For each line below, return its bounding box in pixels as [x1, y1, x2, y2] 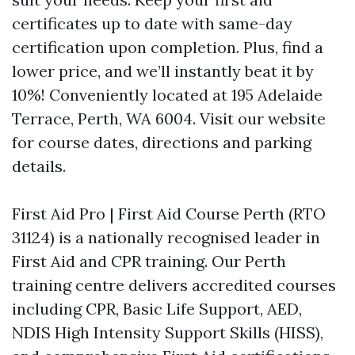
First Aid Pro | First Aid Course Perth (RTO [12, 204, 326, 223]
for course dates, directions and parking [12, 132, 311, 152]
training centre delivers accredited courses [12, 275, 336, 295]
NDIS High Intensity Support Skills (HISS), [12, 323, 323, 342]
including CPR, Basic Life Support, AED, [12, 299, 302, 319]
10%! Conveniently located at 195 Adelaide [12, 85, 323, 105]
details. [12, 156, 66, 176]
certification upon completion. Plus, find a [12, 37, 323, 57]
